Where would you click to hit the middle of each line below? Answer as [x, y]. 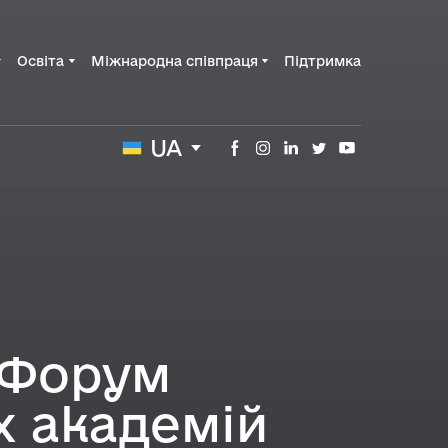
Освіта [41, 60]
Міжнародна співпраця [174, 60]
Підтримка [322, 60]
